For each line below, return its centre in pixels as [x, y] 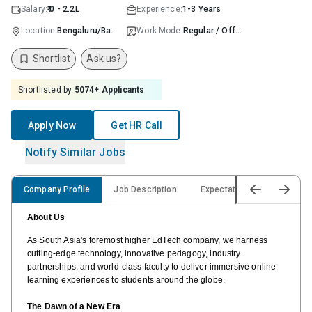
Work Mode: [160, 31]
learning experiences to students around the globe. [126, 280]
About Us [46, 217]
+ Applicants [119, 89]
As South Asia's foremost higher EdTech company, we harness [148, 240]
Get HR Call [137, 125]
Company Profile [57, 189]
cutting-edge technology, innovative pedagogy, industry [134, 253]
